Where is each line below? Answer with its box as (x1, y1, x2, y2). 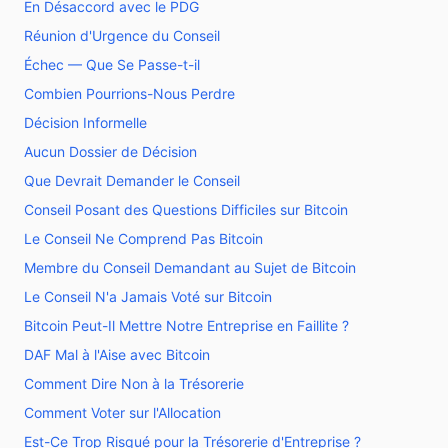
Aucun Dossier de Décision (24, 143, 197, 160)
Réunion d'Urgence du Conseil (24, 27, 220, 44)
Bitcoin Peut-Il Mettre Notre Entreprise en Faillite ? (24, 317, 349, 334)
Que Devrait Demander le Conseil (24, 172, 240, 189)
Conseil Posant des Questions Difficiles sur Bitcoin (24, 201, 348, 218)
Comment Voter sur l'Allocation (24, 404, 221, 421)
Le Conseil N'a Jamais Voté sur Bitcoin (24, 288, 272, 305)
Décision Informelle (24, 114, 147, 131)
